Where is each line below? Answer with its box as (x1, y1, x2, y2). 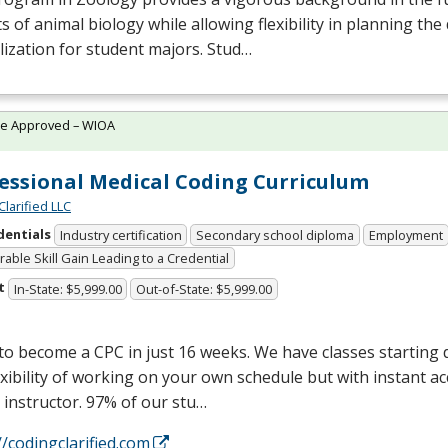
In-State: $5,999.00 (13, 279, 122, 298)
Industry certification (59, 226, 182, 245)
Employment (368, 226, 443, 245)
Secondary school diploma (196, 226, 355, 245)
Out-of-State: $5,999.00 (136, 279, 273, 298)
